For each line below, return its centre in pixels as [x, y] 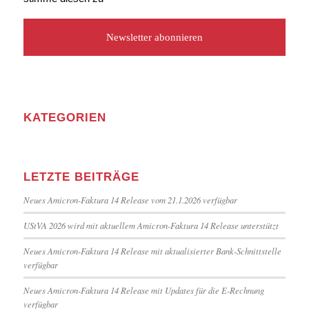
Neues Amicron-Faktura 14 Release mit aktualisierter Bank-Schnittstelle [152, 251]
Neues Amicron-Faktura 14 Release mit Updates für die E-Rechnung [143, 290]
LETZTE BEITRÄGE [81, 177]
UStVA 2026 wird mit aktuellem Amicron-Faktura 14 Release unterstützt [151, 225]
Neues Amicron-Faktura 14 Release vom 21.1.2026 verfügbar [130, 200]
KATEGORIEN [64, 117]
